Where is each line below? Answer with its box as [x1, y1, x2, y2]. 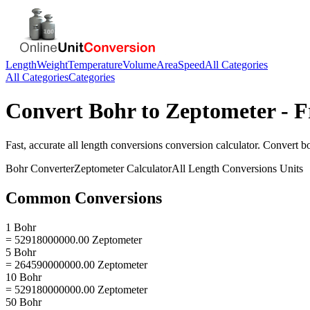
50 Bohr [6, 295, 42, 308]
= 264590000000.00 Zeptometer [6, 258, 147, 271]
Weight [37, 59, 68, 71]
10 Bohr [6, 271, 42, 283]
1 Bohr [6, 221, 36, 233]
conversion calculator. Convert [163, 138, 301, 151]
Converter [28, 162, 74, 174]
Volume [122, 59, 156, 71]
